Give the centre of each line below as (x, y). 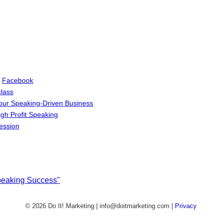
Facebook (18, 80)
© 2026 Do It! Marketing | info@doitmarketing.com (98, 206)
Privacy (186, 206)
